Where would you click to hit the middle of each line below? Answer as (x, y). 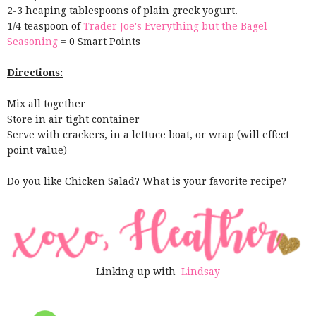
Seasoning (32, 41)
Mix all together (46, 103)
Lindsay (201, 272)
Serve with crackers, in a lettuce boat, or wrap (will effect (148, 134)
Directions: (35, 72)
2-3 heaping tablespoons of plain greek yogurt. (122, 10)
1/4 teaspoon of (45, 26)
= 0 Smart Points (99, 41)
